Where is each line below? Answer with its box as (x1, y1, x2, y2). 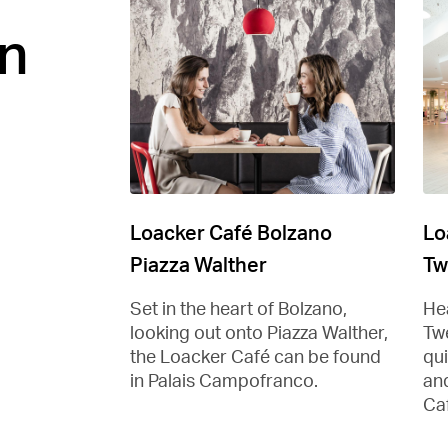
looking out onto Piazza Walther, (130, 320, 388, 344)
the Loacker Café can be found (130, 344, 381, 368)
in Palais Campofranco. (130, 368, 318, 392)
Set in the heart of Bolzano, (130, 296, 347, 320)
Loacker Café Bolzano (130, 219, 332, 246)
